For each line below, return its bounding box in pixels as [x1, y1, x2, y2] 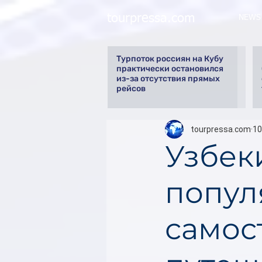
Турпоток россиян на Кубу [116, 54, 223, 64]
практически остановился [116, 64, 223, 74]
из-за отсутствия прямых [116, 74, 220, 84]
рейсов [116, 84, 146, 94]
